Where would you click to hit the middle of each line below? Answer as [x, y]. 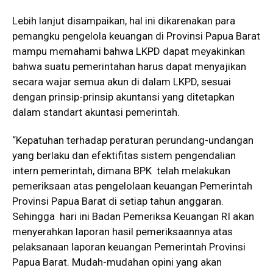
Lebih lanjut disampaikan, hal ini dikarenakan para [124, 21]
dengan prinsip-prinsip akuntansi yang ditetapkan [123, 97]
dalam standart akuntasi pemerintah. [96, 112]
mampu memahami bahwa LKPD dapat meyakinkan [129, 51]
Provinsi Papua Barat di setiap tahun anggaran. [118, 201]
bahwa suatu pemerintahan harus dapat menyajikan [129, 66]
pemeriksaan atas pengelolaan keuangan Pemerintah [132, 186]
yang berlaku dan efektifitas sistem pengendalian [124, 155]
